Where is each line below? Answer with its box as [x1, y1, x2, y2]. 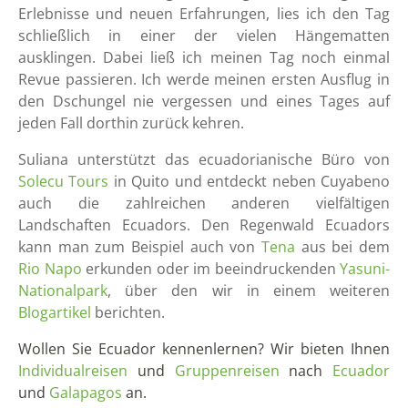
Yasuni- [340, 258, 390, 279]
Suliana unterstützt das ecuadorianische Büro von [18, 148, 390, 169]
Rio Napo [18, 258, 82, 279]
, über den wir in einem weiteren [107, 280, 390, 301]
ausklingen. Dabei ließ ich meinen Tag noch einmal [18, 46, 390, 67]
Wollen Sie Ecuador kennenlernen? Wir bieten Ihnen [18, 338, 390, 359]
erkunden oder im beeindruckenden [81, 258, 340, 279]
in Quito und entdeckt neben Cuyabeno [113, 170, 391, 191]
